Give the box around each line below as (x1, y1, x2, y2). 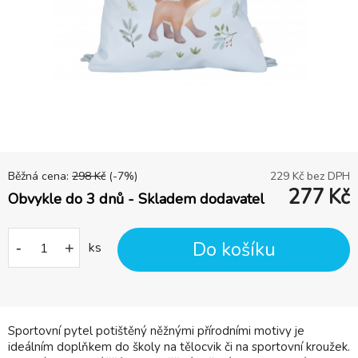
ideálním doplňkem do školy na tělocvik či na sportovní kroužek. (8, 339, 350, 356)
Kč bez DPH (289, 169, 350, 185)
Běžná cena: (8, 169, 72, 185)
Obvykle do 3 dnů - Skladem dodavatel (8, 189, 265, 209)
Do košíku (192, 237, 276, 263)
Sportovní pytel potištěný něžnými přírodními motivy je (8, 323, 304, 340)
